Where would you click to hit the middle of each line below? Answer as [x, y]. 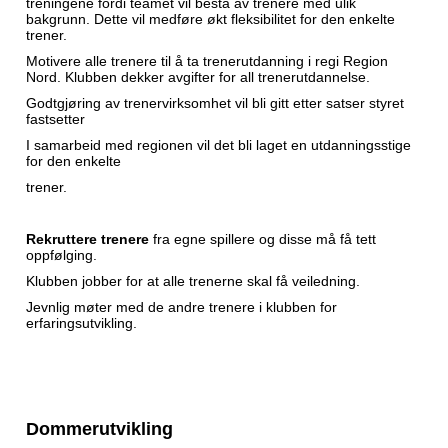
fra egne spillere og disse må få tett [262, 239]
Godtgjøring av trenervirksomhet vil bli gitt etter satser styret [215, 103]
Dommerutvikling [99, 429]
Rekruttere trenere [87, 239]
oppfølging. [61, 255]
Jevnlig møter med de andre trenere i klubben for [181, 307]
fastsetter [55, 119]
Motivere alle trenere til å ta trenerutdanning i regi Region [207, 61]
